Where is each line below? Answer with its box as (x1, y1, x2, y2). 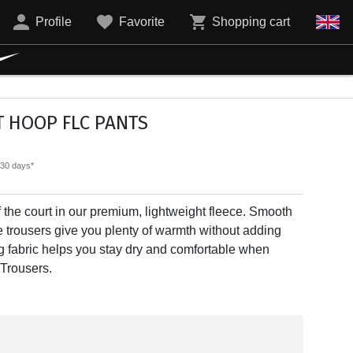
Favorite (119, 15, 165, 28)
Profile (35, 15, 72, 28)
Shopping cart (212, 15, 290, 28)
